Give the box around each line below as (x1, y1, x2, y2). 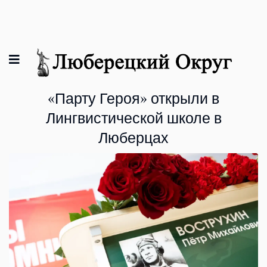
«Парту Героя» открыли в (48, 89, 219, 108)
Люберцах (98, 129, 169, 148)
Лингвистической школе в (45, 109, 222, 128)
